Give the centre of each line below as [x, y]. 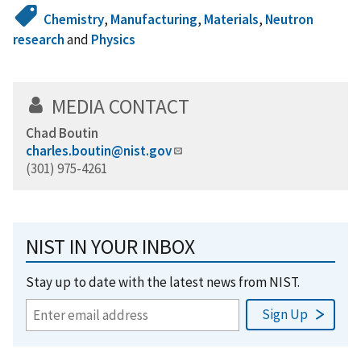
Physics [113, 39]
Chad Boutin [62, 133]
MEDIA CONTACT [120, 106]
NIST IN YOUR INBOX [110, 246]
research [39, 39]
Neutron [290, 19]
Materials [232, 19]
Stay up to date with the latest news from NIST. [163, 282]
